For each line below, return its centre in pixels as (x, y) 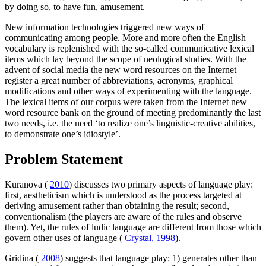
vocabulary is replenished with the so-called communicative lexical (129, 49)
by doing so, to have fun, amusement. (75, 7)
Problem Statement (64, 159)
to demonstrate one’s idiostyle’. (63, 134)
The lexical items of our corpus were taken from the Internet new (126, 102)
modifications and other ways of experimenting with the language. (128, 91)
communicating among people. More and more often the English (125, 38)
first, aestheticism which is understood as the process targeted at (123, 195)
